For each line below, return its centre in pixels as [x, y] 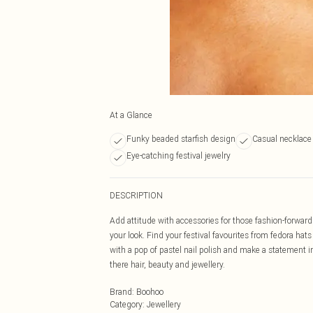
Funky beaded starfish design [181, 139]
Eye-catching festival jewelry [179, 155]
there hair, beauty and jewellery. [167, 264]
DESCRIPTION [136, 195]
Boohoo [150, 292]
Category [126, 304]
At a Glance [131, 115]
